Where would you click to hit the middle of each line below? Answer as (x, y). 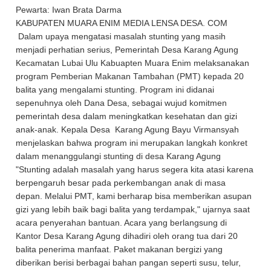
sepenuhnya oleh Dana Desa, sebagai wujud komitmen (122, 103)
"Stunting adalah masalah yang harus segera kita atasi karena (135, 170)
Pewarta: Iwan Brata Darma (69, 10)
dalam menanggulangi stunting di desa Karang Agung (119, 157)
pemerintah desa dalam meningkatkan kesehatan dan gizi (127, 117)
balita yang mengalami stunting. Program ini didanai (115, 90)
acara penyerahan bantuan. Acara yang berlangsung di (122, 223)
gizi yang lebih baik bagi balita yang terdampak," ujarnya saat (133, 210)
